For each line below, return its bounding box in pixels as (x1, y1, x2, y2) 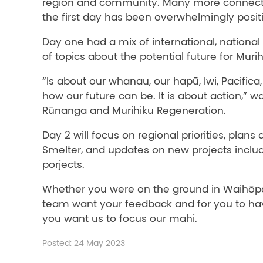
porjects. (42, 159, 85, 171)
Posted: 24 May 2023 (42, 238, 125, 249)
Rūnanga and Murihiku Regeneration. (42, 104, 226, 117)
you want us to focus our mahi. (42, 213, 197, 225)
